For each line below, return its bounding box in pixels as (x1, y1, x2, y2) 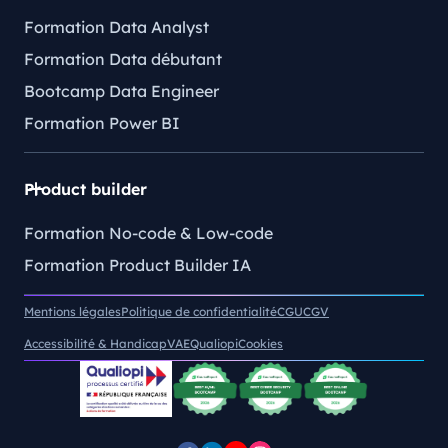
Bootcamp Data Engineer (24, 81, 219, 102)
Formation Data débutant (24, 49, 222, 70)
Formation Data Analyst (24, 17, 209, 38)
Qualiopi (190, 335, 238, 351)
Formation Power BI (24, 113, 180, 134)
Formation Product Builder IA (24, 254, 251, 275)
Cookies (238, 335, 283, 351)
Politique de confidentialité (121, 303, 277, 319)
